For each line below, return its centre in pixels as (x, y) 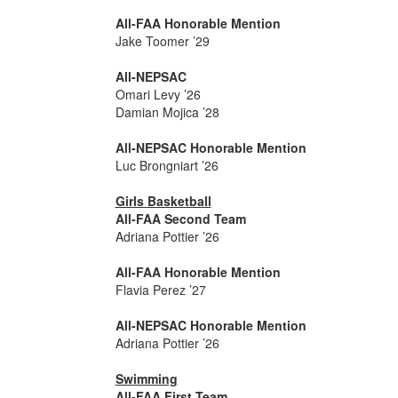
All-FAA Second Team (180, 219)
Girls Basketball (163, 201)
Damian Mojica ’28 (167, 112)
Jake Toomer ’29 (162, 41)
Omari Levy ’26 (158, 94)
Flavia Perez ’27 (160, 290)
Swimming (146, 378)
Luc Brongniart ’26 (167, 165)
